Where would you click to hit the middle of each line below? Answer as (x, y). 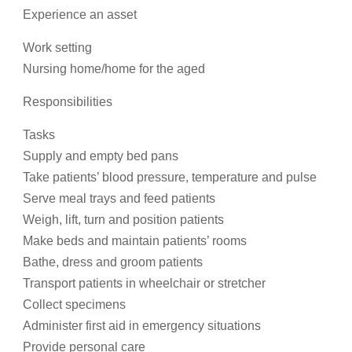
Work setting (57, 48)
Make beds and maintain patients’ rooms (135, 241)
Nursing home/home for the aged (114, 69)
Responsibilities (68, 102)
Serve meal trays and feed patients (119, 198)
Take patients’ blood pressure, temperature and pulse (170, 177)
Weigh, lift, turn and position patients (123, 220)
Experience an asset (80, 15)
